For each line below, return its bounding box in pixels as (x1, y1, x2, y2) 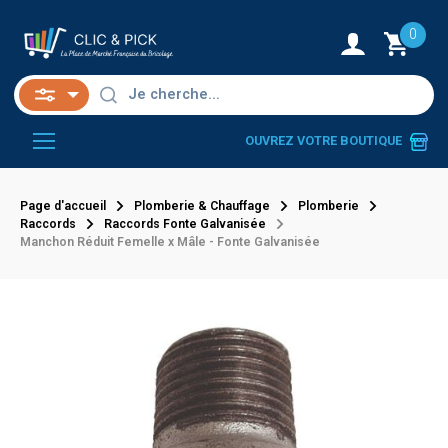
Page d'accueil (20, 198, 106, 213)
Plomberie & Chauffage (134, 198, 270, 213)
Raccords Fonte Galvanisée (104, 216, 266, 231)
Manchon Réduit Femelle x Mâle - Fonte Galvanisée (20, 234, 320, 249)
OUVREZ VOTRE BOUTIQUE (245, 133, 402, 149)
